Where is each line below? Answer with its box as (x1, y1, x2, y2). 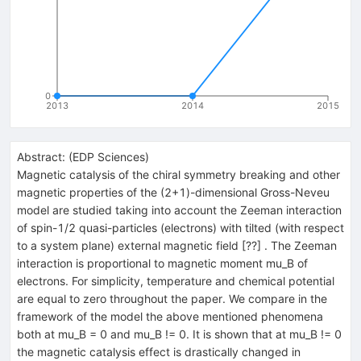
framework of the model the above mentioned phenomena (17, 309, 323, 323)
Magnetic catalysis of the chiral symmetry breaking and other (17, 167, 340, 181)
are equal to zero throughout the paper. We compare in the (17, 291, 327, 305)
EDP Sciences (73, 149, 145, 164)
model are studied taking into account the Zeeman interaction (17, 202, 342, 217)
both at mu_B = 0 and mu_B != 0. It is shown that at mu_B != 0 (17, 326, 342, 341)
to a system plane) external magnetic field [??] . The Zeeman (17, 238, 337, 252)
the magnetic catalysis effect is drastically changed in (17, 344, 301, 359)
